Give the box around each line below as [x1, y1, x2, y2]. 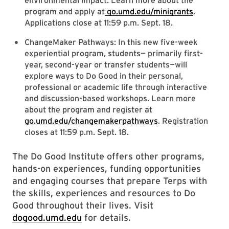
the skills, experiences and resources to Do [12, 188, 195, 198]
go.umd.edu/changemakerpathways [25, 116, 158, 126]
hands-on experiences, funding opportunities [12, 163, 201, 174]
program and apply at [25, 7, 105, 16]
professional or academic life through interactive [25, 82, 207, 92]
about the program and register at [25, 105, 152, 114]
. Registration [158, 116, 208, 126]
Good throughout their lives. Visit [12, 200, 153, 211]
